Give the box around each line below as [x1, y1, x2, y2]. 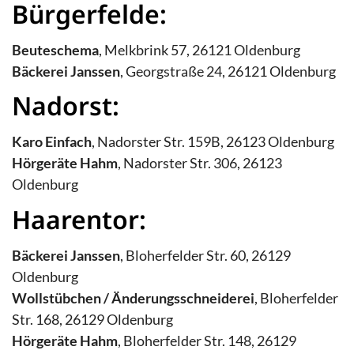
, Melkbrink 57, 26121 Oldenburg [99, 40, 300, 58]
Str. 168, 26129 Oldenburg [12, 310, 173, 328]
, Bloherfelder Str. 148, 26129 [118, 331, 296, 349]
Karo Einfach [12, 133, 92, 151]
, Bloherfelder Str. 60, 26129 [120, 246, 291, 264]
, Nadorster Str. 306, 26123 [118, 154, 282, 172]
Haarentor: [12, 201, 146, 236]
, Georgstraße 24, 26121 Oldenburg [120, 62, 336, 80]
